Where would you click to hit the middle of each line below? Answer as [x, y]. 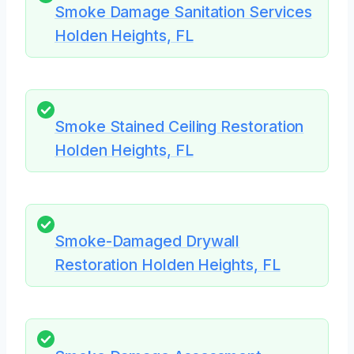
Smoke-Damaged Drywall [147, 241]
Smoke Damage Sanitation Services [183, 11]
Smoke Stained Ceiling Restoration [179, 126]
